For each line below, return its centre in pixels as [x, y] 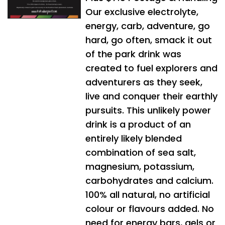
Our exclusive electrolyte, [142, 12]
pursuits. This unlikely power [148, 110]
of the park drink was [133, 54]
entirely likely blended [133, 138]
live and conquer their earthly [151, 96]
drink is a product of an [138, 124]
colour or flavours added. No [149, 208]
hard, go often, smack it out [148, 40]
